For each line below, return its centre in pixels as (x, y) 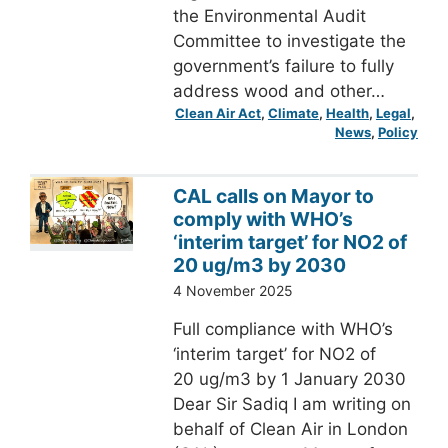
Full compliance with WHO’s (282, 329)
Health (347, 112)
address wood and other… (278, 90)
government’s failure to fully (283, 65)
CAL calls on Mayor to (273, 195)
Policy (397, 131)
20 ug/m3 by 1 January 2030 (289, 379)
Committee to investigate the (289, 40)
